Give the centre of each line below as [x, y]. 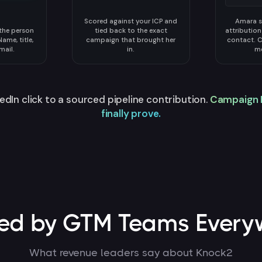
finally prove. [131, 113]
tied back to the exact [131, 31]
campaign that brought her [131, 40]
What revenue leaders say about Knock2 [131, 253]
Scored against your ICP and [131, 21]
